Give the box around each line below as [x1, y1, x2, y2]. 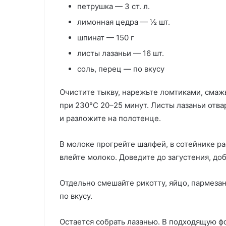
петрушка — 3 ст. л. [77, 1, 150, 11]
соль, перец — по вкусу [77, 64, 164, 74]
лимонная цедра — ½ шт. [77, 17, 170, 27]
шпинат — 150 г [77, 32, 134, 42]
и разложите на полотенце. [60, 113, 161, 123]
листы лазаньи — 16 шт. [77, 48, 164, 58]
